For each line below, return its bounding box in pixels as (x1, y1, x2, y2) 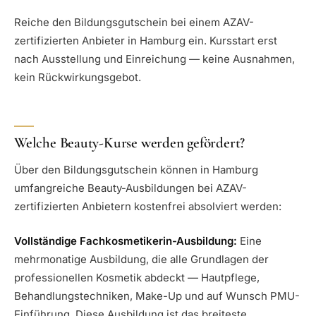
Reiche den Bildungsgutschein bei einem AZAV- (14, 15, 254, 29)
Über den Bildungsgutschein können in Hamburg (14, 163, 258, 177)
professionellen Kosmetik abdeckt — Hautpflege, (14, 270, 260, 284)
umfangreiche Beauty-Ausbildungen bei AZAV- (14, 181, 247, 195)
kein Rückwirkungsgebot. (14, 70, 141, 84)
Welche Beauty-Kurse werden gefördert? (14, 133, 245, 152)
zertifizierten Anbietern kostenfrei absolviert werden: (14, 200, 281, 214)
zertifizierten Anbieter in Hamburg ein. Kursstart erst (14, 33, 277, 47)
